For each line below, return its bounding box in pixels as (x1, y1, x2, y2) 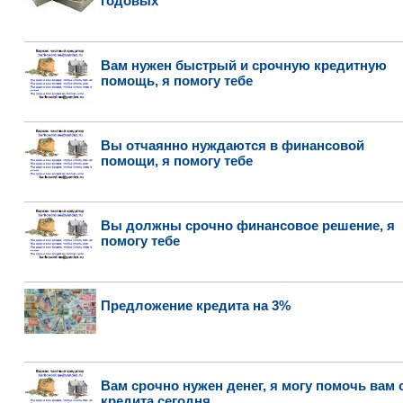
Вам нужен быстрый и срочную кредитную (100, 58, 387, 73)
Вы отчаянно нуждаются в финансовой (100, 138, 364, 153)
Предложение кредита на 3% (100, 298, 291, 313)
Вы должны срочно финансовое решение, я (100, 218, 395, 233)
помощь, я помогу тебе (100, 73, 253, 88)
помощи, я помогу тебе (100, 153, 253, 168)
